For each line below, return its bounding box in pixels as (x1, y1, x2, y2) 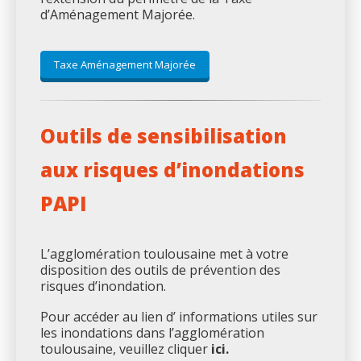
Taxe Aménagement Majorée (54, 56, 196, 72)
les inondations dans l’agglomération (40, 324, 264, 342)
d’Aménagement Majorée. (40, 5, 195, 23)
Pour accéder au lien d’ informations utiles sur (40, 308, 317, 326)
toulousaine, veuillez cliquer (40, 340, 208, 359)
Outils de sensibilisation (40, 122, 287, 149)
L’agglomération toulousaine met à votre (40, 244, 288, 263)
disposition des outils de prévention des (40, 260, 280, 279)
